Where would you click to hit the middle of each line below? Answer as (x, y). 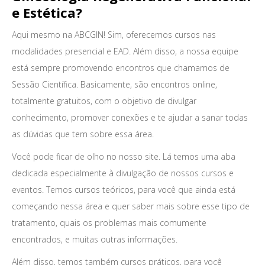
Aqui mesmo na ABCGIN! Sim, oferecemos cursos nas (114, 35)
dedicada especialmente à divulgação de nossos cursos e (123, 173)
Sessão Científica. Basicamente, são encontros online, (114, 84)
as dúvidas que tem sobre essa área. (83, 134)
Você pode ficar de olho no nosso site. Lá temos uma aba (124, 156)
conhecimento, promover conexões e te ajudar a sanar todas (130, 117)
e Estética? (47, 12)
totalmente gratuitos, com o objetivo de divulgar (104, 101)
